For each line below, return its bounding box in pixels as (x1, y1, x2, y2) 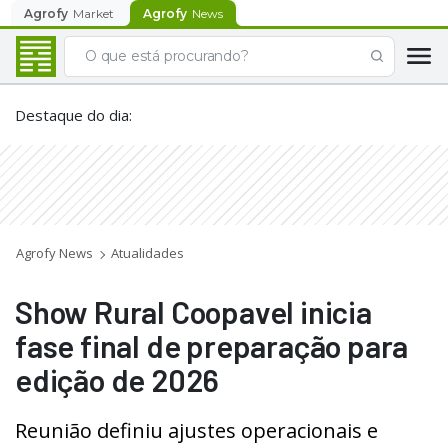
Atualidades (111, 244, 184, 262)
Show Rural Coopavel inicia (15, 293, 372, 330)
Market (73, 5, 114, 21)
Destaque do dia (15, 105, 129, 125)
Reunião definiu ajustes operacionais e (15, 417, 378, 444)
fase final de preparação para (15, 327, 409, 364)
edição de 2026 (15, 361, 220, 398)
